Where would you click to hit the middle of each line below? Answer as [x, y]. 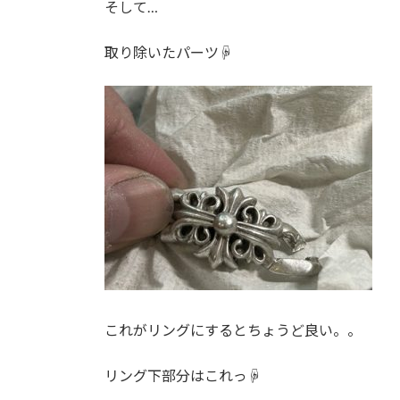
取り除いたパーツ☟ [169, 52]
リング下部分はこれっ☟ [183, 375]
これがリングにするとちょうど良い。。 [233, 329]
